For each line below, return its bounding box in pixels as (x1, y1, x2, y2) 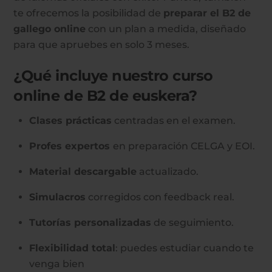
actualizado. (137, 166, 199, 178)
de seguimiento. (151, 217, 234, 229)
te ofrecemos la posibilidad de (13, 7, 164, 19)
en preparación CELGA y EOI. (113, 140, 255, 152)
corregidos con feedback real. (86, 191, 234, 203)
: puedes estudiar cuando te (115, 242, 254, 254)
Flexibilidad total (29, 242, 115, 254)
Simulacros (29, 191, 86, 203)
